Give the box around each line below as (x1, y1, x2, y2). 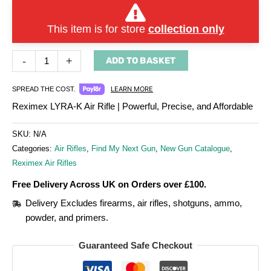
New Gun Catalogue (160, 144, 230, 154)
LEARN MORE (111, 85, 153, 94)
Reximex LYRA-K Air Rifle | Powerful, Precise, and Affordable (12, 101, 253, 111)
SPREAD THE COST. (12, 85, 76, 93)
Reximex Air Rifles (12, 158, 77, 168)
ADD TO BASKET (105, 55, 176, 67)
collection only (148, 22, 224, 35)
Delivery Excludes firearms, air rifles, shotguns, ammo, (25, 198, 242, 208)
